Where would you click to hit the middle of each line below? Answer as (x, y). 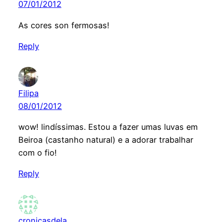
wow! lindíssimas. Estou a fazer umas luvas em (108, 127)
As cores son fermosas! (64, 25)
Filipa (28, 93)
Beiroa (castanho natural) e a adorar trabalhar (106, 139)
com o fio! (37, 152)
